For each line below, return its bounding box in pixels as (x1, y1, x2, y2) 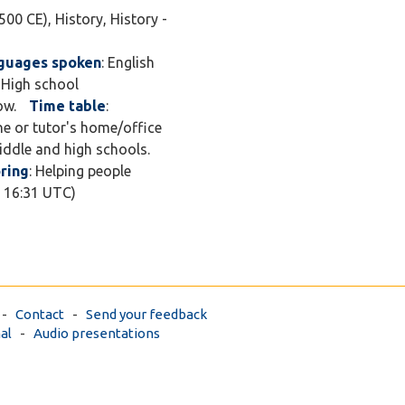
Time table (29, 98, 106, 114)
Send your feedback (86, 306, 207, 322)
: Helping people (29, 163, 131, 179)
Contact (15, 306, 64, 322)
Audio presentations (33, 325, 160, 341)
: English (100, 54, 155, 71)
